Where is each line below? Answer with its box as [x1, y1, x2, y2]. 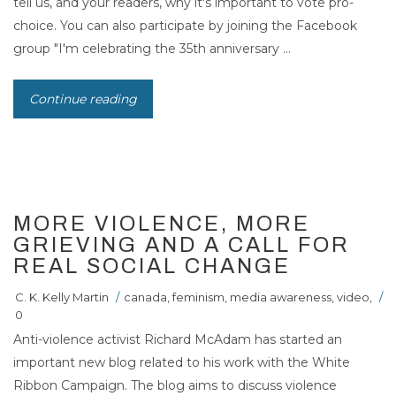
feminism [172, 289, 225, 304]
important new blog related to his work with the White [13, 354, 350, 370]
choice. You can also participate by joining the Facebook [13, 17, 357, 34]
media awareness [230, 289, 331, 304]
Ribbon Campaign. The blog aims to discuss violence [13, 377, 337, 393]
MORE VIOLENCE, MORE [13, 211, 310, 235]
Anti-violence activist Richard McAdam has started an [13, 331, 342, 347]
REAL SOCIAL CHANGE [13, 254, 291, 278]
